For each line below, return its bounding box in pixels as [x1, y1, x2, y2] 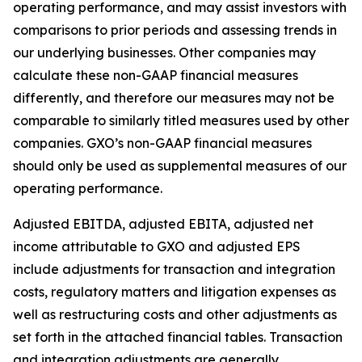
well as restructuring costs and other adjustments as [13, 306, 337, 322]
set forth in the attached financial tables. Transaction [13, 329, 343, 345]
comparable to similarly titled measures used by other [13, 112, 349, 128]
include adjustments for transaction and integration [13, 261, 335, 277]
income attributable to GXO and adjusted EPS [13, 238, 301, 255]
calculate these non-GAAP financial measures [13, 67, 298, 83]
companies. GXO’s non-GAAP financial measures [13, 135, 312, 151]
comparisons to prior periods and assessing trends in [13, 22, 337, 38]
